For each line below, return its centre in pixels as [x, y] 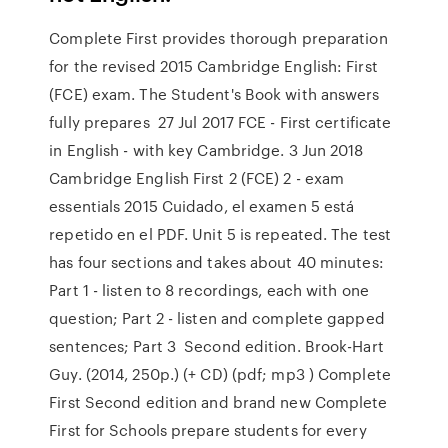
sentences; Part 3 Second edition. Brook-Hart [216, 346]
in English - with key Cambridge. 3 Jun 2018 [206, 150]
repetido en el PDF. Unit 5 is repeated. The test [220, 234]
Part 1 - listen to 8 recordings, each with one [209, 290]
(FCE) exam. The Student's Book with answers [214, 94]
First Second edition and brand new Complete [218, 402]
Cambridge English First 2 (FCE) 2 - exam [197, 178]
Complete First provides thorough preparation [218, 38]
